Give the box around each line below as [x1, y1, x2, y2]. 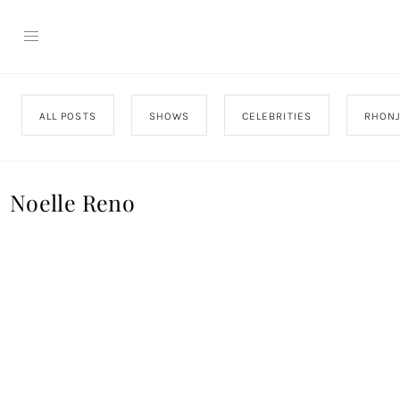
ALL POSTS [39, 110, 96, 122]
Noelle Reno [10, 187, 135, 217]
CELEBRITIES [242, 110, 312, 122]
